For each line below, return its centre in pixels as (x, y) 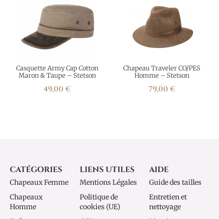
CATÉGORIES (36, 170)
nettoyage (165, 207)
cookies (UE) (100, 207)
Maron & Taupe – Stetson (57, 76)
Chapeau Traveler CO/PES (162, 68)
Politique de (99, 197)
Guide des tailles (175, 182)
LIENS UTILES (107, 170)
